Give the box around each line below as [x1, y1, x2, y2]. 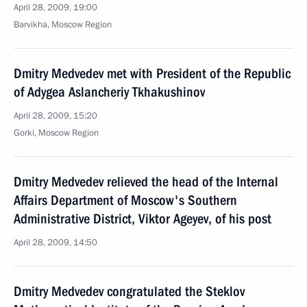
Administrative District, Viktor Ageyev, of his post [14, 210, 271, 227]
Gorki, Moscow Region [14, 127, 99, 139]
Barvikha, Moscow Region [14, 19, 112, 31]
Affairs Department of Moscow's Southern [14, 192, 237, 208]
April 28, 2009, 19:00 [14, 1, 97, 14]
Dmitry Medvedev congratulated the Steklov [14, 283, 245, 299]
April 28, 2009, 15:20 [14, 110, 97, 122]
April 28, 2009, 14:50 [14, 236, 97, 249]
